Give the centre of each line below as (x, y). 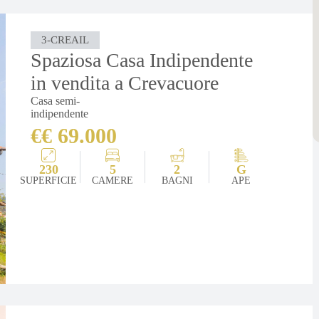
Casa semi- (56, 100)
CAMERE (113, 180)
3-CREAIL (66, 40)
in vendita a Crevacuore (125, 83)
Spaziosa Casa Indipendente (142, 60)
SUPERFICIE (49, 180)
